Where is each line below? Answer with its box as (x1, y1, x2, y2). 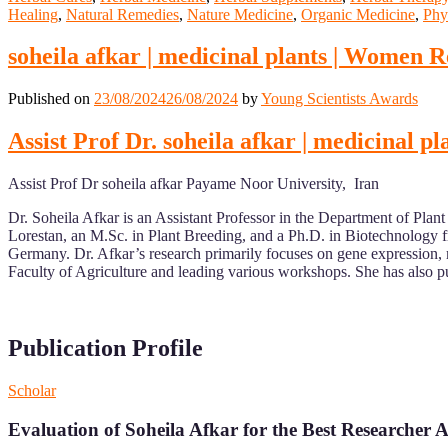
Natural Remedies (66, 5, 179, 23)
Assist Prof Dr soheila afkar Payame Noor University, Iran (8, 175, 379, 193)
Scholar (8, 382, 56, 399)
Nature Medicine (187, 5, 293, 23)
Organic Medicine (301, 5, 415, 23)
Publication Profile (8, 335, 203, 362)
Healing (8, 5, 58, 23)
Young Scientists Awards (261, 90, 418, 108)
